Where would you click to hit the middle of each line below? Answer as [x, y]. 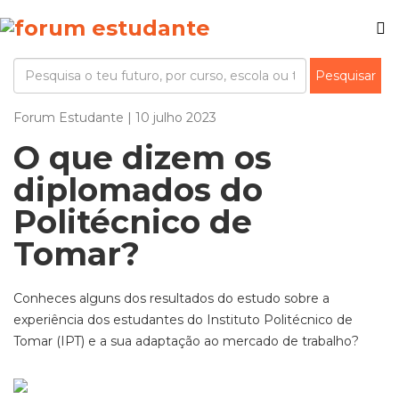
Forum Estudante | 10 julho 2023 [115, 118]
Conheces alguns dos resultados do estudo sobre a [171, 298]
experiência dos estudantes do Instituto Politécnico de [183, 320]
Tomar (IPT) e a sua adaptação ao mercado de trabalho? [186, 341]
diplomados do [138, 190]
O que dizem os [142, 158]
